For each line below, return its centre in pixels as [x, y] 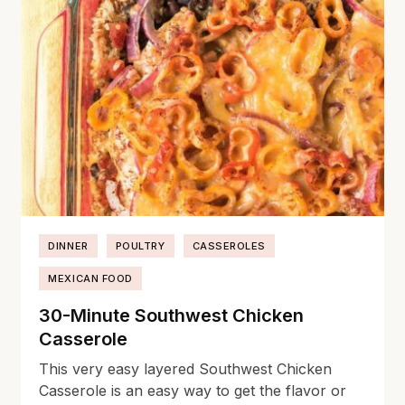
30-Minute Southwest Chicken [172, 316]
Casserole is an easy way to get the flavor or [193, 391]
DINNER [68, 246]
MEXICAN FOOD [90, 279]
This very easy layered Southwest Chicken [186, 369]
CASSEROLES [229, 246]
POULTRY [140, 246]
